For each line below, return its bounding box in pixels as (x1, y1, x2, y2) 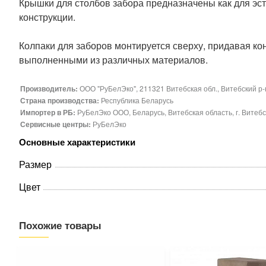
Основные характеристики (19, 135, 135, 148)
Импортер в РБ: (20, 107, 77, 118)
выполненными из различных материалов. (19, 53, 208, 66)
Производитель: (20, 83, 80, 94)
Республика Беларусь (101, 95, 173, 105)
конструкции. (19, 10, 75, 24)
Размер (19, 157, 52, 171)
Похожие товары (19, 218, 102, 233)
